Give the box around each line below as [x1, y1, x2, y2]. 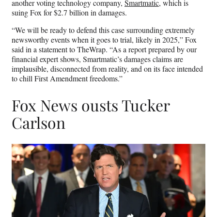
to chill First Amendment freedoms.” [12, 73, 123, 84]
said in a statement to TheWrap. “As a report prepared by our [12, 44, 197, 55]
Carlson [12, 111, 65, 133]
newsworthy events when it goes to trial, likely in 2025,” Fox [12, 34, 197, 45]
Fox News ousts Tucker [12, 94, 170, 115]
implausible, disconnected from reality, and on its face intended [12, 63, 203, 74]
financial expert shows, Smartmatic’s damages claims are [12, 54, 183, 64]
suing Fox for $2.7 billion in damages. [12, 7, 127, 18]
